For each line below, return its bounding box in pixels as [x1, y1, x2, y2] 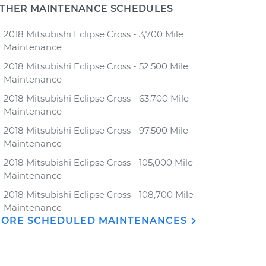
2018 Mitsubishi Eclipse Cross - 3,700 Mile [4, 28, 183, 40]
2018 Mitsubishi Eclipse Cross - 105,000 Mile [4, 157, 193, 168]
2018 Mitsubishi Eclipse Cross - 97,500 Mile [4, 125, 188, 136]
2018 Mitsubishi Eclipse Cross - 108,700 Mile [4, 189, 194, 200]
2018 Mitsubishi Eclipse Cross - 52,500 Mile [4, 61, 188, 72]
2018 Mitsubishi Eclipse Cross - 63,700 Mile [4, 93, 189, 104]
